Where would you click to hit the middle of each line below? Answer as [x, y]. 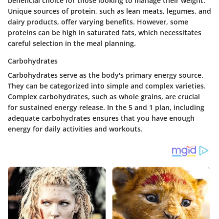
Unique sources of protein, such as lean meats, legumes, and [109, 11]
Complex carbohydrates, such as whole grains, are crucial [104, 97]
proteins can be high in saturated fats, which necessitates [105, 33]
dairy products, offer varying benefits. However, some [98, 22]
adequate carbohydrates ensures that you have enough [101, 118]
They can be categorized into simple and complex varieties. [107, 86]
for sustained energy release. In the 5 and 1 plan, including [106, 108]
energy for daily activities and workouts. [75, 129]
